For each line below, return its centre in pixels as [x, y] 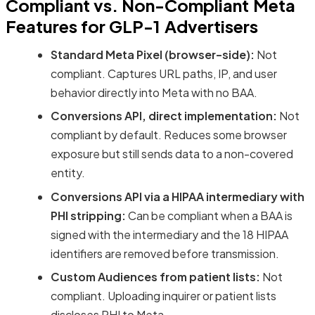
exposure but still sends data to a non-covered [172, 154]
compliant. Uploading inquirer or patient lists [163, 296]
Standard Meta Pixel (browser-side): [153, 55]
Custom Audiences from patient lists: [155, 277]
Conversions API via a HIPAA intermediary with [178, 196]
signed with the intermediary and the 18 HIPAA [169, 234]
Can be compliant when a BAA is [209, 215]
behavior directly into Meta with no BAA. [154, 93]
